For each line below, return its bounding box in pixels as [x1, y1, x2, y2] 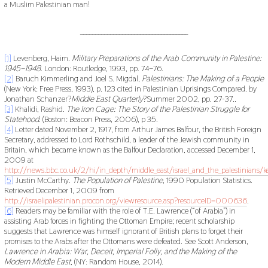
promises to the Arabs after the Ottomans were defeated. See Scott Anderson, [4, 236, 248, 247]
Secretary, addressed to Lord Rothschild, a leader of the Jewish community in [4, 134, 249, 145]
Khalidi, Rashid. [13, 103, 66, 115]
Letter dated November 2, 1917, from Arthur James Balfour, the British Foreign [13, 124, 261, 135]
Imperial [115, 246, 143, 257]
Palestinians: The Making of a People [141, 73, 264, 84]
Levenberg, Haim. [11, 53, 72, 64]
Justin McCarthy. [13, 175, 72, 186]
